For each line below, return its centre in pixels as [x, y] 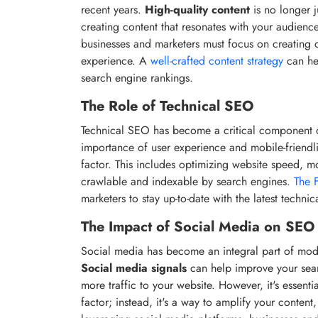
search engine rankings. [137, 77]
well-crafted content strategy [217, 60]
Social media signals [134, 268]
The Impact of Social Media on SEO [198, 226]
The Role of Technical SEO [167, 106]
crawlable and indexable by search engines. [187, 181]
